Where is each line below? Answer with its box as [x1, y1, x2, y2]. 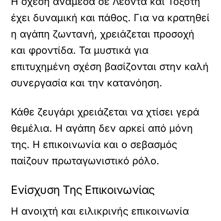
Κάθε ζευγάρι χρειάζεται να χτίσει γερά [11, 106, 200, 118]
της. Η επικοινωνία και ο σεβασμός [11, 138, 178, 150]
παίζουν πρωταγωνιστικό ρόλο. [11, 154, 160, 167]
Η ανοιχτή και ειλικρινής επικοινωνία [11, 205, 189, 217]
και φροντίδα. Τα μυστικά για [11, 44, 149, 56]
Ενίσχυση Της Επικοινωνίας [11, 183, 155, 197]
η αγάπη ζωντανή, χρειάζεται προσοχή [11, 28, 195, 40]
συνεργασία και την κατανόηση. [11, 76, 163, 89]
